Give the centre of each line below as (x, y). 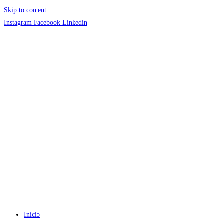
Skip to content (25, 10)
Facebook (47, 22)
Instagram (18, 22)
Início (32, 214)
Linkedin (75, 22)
